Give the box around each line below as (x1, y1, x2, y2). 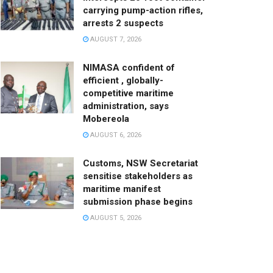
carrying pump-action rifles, (83, 4, 203, 16)
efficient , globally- (83, 74, 163, 86)
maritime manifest (83, 183, 161, 194)
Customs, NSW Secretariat (83, 157, 198, 169)
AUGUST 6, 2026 (88, 130, 141, 139)
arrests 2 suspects (83, 17, 163, 29)
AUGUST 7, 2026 (88, 35, 141, 43)
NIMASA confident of (83, 62, 175, 73)
